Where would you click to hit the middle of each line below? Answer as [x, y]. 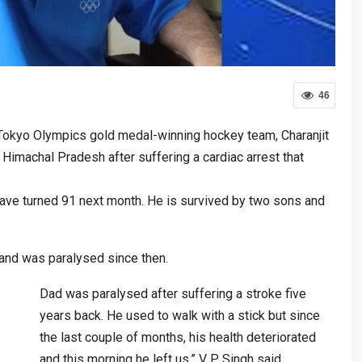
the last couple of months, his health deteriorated [178, 337]
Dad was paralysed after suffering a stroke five [173, 293]
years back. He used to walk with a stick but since [180, 315]
